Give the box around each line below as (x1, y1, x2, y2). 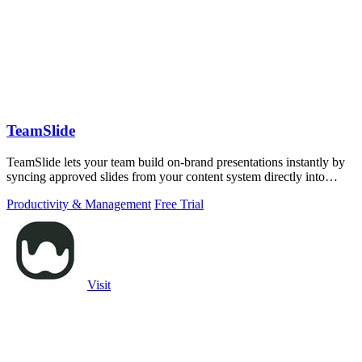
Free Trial (154, 196, 204, 211)
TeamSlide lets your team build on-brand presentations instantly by (6, 154, 345, 169)
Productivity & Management (6, 196, 151, 211)
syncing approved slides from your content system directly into (6, 169, 325, 183)
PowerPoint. (6, 183, 69, 198)
